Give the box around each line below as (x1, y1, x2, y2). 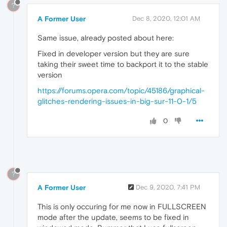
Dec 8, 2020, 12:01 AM (132, 15, 200, 23)
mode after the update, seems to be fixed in (37, 213, 189, 222)
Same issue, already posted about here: (37, 33, 174, 43)
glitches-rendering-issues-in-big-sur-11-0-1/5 (37, 97, 197, 106)
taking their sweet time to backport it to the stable (37, 60, 208, 69)
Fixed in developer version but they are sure (37, 49, 190, 58)
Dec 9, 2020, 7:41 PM (136, 183, 200, 192)
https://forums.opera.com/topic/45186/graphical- (37, 86, 205, 95)
